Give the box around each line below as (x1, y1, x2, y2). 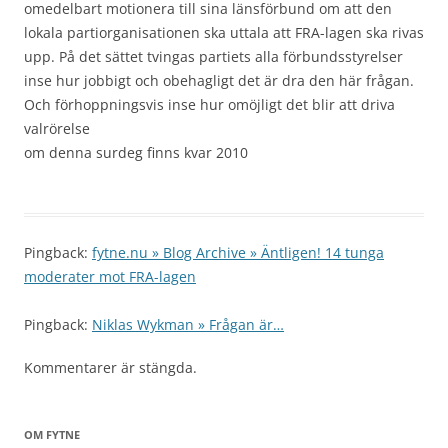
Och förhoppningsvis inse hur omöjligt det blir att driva (24, 95, 395, 114)
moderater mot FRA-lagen (24, 267, 196, 286)
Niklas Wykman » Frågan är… (92, 315, 284, 334)
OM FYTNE (24, 427, 80, 442)
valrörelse (24, 119, 90, 138)
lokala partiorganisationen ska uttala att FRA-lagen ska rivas (24, 23, 424, 42)
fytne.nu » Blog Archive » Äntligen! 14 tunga (92, 243, 384, 262)
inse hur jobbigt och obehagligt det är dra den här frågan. (24, 71, 414, 90)
